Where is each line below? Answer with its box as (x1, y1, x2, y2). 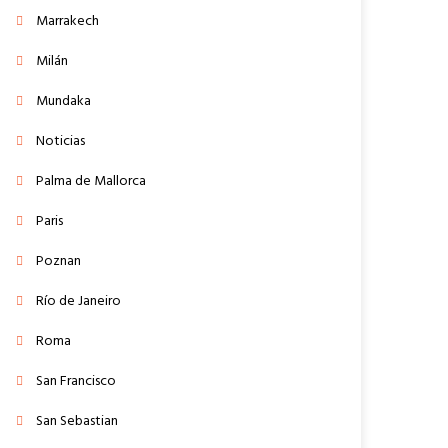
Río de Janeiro (36, 289, 122, 313)
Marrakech (36, 9, 100, 33)
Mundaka (36, 89, 92, 113)
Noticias (36, 129, 86, 153)
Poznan (36, 249, 82, 273)
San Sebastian (36, 409, 119, 433)
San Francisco (36, 369, 117, 393)
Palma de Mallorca (36, 169, 147, 193)
